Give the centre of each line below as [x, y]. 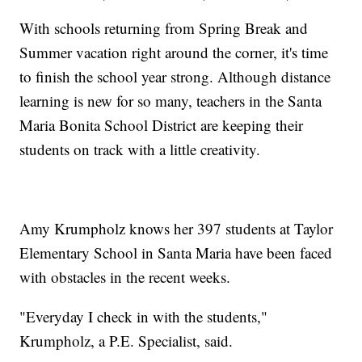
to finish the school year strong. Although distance [175, 77]
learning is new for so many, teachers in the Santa [171, 101]
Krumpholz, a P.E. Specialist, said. [126, 341]
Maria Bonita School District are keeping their [162, 125]
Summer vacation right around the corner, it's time [174, 53]
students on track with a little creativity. [140, 149]
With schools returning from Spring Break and [164, 28]
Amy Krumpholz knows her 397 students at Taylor [177, 229]
